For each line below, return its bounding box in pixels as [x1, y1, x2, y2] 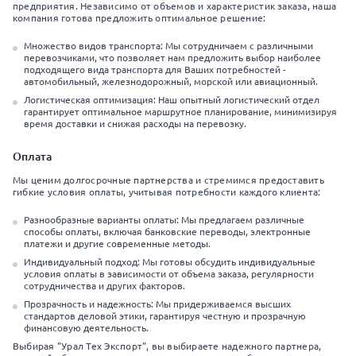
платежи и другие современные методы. [24, 238, 211, 249]
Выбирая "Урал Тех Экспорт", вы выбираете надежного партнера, [13, 341, 322, 351]
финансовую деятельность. [24, 323, 149, 333]
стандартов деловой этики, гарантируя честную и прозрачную [24, 311, 306, 321]
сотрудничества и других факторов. [24, 281, 185, 291]
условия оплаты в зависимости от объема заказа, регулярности [24, 269, 314, 279]
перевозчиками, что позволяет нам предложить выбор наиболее [24, 52, 321, 63]
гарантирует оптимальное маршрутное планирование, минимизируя [24, 106, 337, 117]
